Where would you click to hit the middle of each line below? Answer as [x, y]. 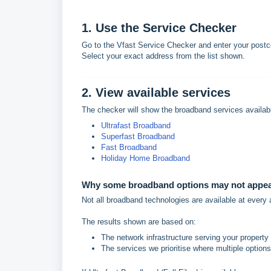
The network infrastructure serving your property [185, 237]
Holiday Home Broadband [145, 158]
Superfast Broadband [138, 136]
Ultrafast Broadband [136, 126]
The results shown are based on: [139, 222]
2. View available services [156, 93]
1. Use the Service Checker [159, 28]
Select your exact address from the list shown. [163, 56]
